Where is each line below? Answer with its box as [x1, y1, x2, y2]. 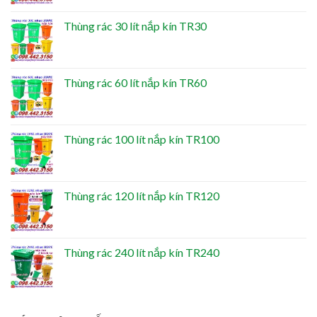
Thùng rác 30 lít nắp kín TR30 [64, 18, 207, 33]
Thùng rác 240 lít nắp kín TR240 [64, 245, 219, 259]
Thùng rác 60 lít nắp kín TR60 [64, 75, 207, 89]
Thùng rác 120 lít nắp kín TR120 [64, 188, 219, 202]
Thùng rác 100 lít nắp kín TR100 [64, 132, 219, 146]
